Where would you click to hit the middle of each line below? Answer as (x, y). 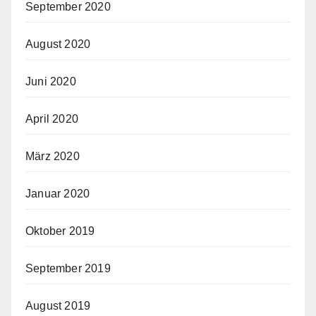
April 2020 (52, 119)
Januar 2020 (58, 193)
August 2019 (58, 305)
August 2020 (58, 44)
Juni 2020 (51, 81)
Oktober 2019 (60, 231)
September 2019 (68, 268)
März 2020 (53, 156)
